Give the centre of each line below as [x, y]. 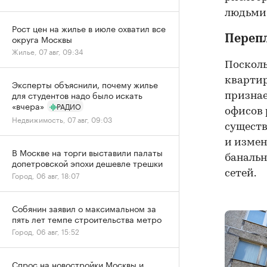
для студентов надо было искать [77, 95]
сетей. [240, 173]
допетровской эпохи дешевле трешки [87, 163]
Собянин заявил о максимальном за [84, 208]
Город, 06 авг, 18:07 [46, 175]
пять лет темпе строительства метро [87, 219]
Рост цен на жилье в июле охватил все [89, 28]
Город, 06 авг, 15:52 [46, 231]
